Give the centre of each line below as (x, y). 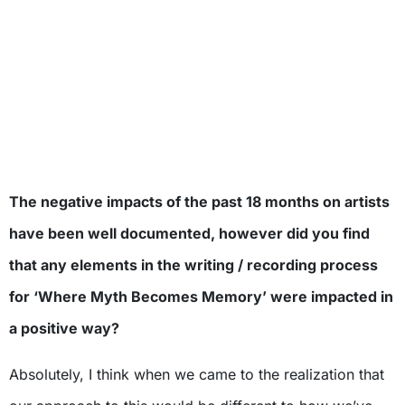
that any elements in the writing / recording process (193, 265)
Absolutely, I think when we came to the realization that (197, 375)
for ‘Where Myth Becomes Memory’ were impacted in (201, 297)
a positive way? (64, 329)
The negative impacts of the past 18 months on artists (199, 202)
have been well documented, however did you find (189, 234)
